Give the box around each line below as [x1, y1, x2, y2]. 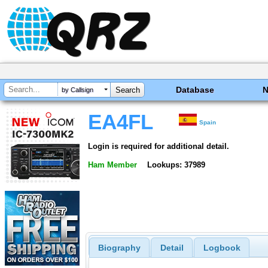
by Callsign [62, 86, 93, 94]
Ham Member [88, 160, 137, 169]
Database [176, 85, 215, 95]
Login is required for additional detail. [88, 141, 229, 151]
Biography [98, 243, 141, 253]
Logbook [203, 243, 240, 253]
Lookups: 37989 [147, 160, 205, 169]
